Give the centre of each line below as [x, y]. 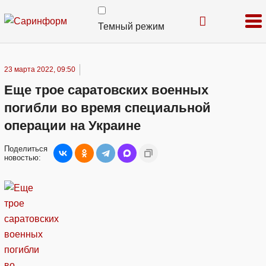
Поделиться [26, 149]
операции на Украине [72, 126]
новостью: [23, 158]
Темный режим [131, 26]
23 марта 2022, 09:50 [40, 69]
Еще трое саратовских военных [106, 90]
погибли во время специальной [107, 108]
